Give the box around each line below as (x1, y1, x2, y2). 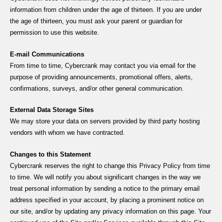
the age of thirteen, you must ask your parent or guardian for (10, 17, 182, 25)
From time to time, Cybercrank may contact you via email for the (10, 61, 196, 69)
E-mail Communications (10, 50, 84, 58)
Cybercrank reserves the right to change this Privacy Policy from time (10, 162, 210, 169)
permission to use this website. (10, 29, 99, 37)
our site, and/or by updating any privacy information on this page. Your (10, 207, 211, 215)
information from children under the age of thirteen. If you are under (10, 6, 202, 14)
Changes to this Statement (10, 150, 91, 158)
